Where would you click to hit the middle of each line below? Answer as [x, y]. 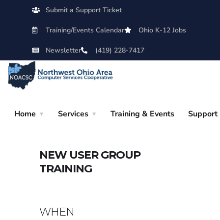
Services [73, 114]
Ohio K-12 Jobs [162, 30]
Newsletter [64, 50]
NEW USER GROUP [90, 155]
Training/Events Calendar [85, 30]
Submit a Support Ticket [84, 10]
